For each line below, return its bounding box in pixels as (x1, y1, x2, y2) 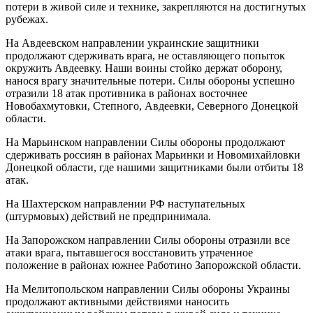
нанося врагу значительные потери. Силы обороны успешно (6, 74, 295, 87)
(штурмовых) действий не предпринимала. (6, 210, 211, 222)
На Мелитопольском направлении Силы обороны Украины (6, 282, 290, 295)
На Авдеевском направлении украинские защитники (6, 36, 259, 49)
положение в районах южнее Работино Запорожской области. (6, 259, 301, 271)
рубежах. (6, 13, 48, 25)
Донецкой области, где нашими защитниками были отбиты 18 (6, 161, 303, 173)
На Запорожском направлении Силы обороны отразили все (6, 233, 290, 246)
